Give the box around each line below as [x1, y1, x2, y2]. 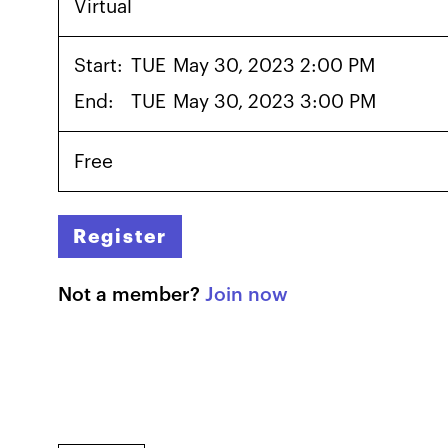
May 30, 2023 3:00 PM [173, 91, 377, 111]
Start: [74, 56, 124, 76]
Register [73, 226, 167, 246]
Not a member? [57, 285, 205, 305]
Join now [204, 285, 288, 305]
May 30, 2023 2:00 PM [173, 56, 376, 76]
